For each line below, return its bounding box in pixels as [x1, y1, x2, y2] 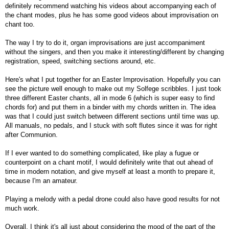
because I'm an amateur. [5, 177, 78, 185]
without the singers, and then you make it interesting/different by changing [5, 48, 224, 56]
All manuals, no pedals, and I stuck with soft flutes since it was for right [5, 122, 217, 129]
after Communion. [5, 131, 58, 139]
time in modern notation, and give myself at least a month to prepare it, [5, 168, 215, 175]
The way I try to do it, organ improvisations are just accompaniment [5, 39, 205, 47]
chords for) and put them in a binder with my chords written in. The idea [5, 103, 216, 111]
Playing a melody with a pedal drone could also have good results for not [5, 195, 220, 203]
